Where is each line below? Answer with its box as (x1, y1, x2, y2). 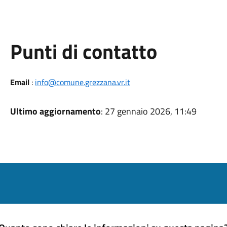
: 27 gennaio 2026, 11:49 (100, 104, 197, 118)
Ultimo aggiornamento (10, 104, 101, 118)
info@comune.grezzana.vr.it (34, 76, 130, 88)
